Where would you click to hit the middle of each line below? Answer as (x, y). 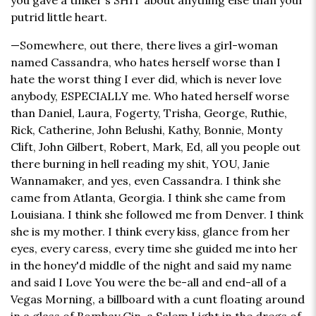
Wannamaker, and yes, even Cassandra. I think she (146, 181)
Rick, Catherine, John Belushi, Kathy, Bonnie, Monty (146, 130)
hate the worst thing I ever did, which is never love (146, 79)
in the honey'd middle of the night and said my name (151, 266)
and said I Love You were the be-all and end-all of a (148, 282)
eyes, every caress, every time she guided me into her (154, 249)
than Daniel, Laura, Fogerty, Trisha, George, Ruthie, (149, 113)
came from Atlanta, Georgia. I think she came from (148, 198)
